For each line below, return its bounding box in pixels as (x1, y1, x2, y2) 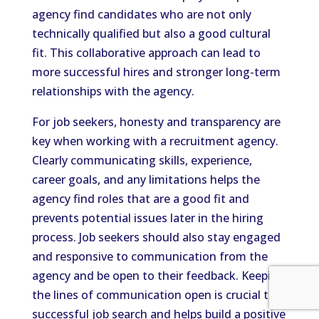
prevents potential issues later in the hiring (31, 210, 263, 226)
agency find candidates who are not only (31, 6, 251, 22)
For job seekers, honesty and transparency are (31, 114, 281, 130)
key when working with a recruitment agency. (31, 133, 278, 149)
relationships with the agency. (31, 83, 194, 99)
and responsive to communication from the (31, 249, 268, 264)
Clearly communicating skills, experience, (31, 152, 252, 168)
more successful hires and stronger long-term (31, 64, 281, 80)
